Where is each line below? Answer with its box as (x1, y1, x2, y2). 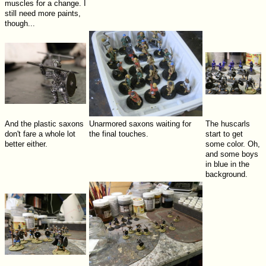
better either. (4, 140, 47, 149)
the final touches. (88, 129, 148, 139)
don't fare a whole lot (4, 129, 75, 139)
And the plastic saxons (4, 119, 84, 129)
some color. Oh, (205, 140, 260, 149)
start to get (205, 129, 243, 139)
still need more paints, (4, 9, 81, 18)
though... (4, 19, 35, 28)
